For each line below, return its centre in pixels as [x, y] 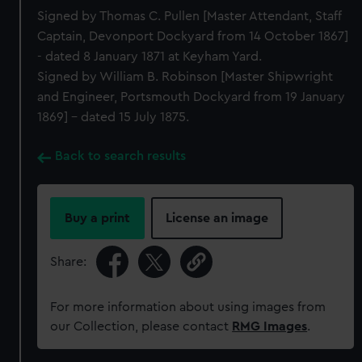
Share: [69, 262]
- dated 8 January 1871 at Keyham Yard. [150, 57]
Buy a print [98, 218]
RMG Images [270, 326]
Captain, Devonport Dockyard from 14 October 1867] [193, 36]
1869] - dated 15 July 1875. [114, 117]
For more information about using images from [188, 307]
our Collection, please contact [141, 326]
